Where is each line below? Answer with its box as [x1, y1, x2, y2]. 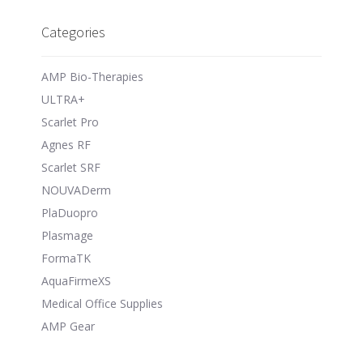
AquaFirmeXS [41, 272, 112, 288]
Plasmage [41, 227, 94, 243]
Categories [41, 22, 106, 41]
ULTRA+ [41, 91, 86, 107]
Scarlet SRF [41, 159, 101, 175]
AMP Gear [41, 318, 96, 334]
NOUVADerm [41, 181, 112, 198]
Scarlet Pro [41, 113, 100, 130]
